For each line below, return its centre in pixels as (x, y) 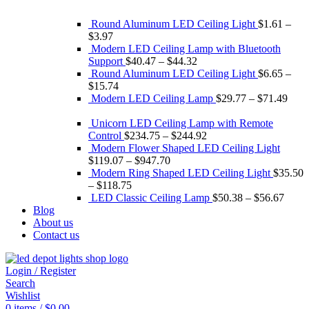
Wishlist (23, 296)
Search (20, 283)
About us (53, 222)
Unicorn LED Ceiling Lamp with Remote (182, 123)
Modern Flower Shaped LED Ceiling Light (186, 148)
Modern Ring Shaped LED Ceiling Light (182, 173)
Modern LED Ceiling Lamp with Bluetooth (186, 49)
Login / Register (41, 271)
